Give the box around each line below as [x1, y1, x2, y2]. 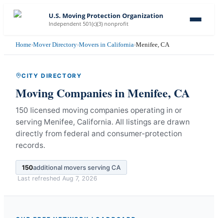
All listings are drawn [115, 117, 190, 127]
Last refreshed [18, 174, 62, 182]
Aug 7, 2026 [62, 174, 97, 182]
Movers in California [79, 41, 134, 48]
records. [16, 140, 45, 150]
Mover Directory [33, 41, 77, 48]
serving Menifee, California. [16, 117, 113, 127]
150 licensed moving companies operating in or [16, 105, 182, 115]
